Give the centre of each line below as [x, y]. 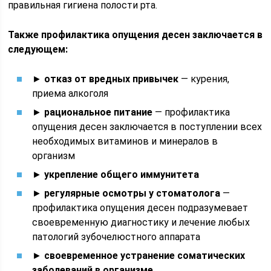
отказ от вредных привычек [112, 79]
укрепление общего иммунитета [122, 175]
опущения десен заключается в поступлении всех [147, 127]
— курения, [204, 79]
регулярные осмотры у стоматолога [132, 193]
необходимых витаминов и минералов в [125, 141]
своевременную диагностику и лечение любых [141, 222]
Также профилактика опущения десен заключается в [135, 35]
